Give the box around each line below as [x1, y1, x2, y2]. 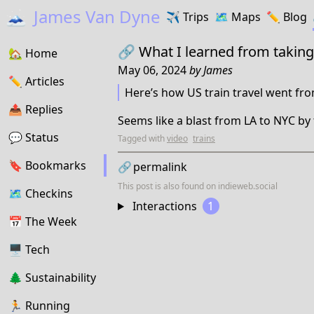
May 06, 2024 [118, 62, 189, 78]
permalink [133, 159, 187, 175]
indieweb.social [218, 180, 278, 192]
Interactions [129, 198, 200, 214]
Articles [25, 74, 64, 89]
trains [193, 132, 215, 144]
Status [25, 130, 59, 145]
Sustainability [25, 270, 96, 285]
